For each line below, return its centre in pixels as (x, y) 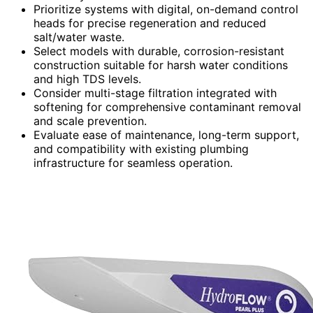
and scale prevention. (90, 121)
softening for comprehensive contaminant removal (167, 107)
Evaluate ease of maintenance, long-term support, (166, 134)
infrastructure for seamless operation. (133, 162)
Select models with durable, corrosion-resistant (159, 51)
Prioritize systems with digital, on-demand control (166, 9)
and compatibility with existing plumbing (141, 148)
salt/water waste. (79, 37)
